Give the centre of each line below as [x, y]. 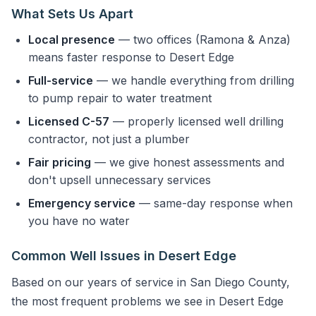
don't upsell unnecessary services [120, 180]
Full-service [61, 80]
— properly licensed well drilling [196, 121]
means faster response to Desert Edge [131, 57]
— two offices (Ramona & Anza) [203, 39]
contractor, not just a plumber [109, 139]
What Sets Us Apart [72, 14]
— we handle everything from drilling [194, 80]
